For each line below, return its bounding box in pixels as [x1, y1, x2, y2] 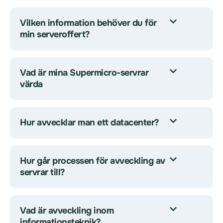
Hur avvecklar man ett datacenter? [20, 117, 159, 128]
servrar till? [20, 167, 65, 178]
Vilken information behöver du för [20, 17, 157, 28]
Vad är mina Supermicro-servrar [20, 67, 148, 78]
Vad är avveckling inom [20, 205, 113, 216]
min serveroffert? [20, 29, 90, 40]
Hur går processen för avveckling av [20, 155, 165, 166]
